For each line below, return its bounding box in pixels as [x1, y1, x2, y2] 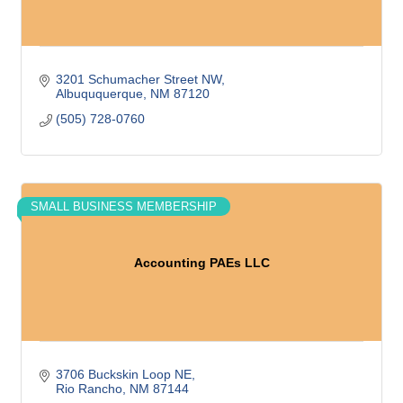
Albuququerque [55, 86, 143, 101]
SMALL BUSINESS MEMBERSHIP [31, 200, 217, 213]
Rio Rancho [55, 381, 122, 396]
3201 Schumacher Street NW [55, 72, 221, 86]
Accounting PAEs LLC [133, 255, 270, 270]
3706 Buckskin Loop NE [55, 367, 192, 381]
